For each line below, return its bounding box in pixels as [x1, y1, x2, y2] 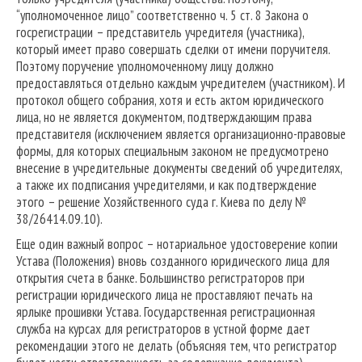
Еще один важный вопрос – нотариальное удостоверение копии [16, 235, 338, 254]
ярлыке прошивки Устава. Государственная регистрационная [16, 303, 315, 322]
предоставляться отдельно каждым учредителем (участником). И [16, 74, 345, 93]
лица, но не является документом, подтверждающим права [16, 108, 312, 127]
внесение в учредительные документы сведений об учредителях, [16, 159, 342, 178]
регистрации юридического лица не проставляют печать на [16, 286, 313, 305]
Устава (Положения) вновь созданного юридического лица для [16, 252, 330, 271]
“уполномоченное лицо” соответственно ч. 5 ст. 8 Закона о [16, 6, 309, 25]
